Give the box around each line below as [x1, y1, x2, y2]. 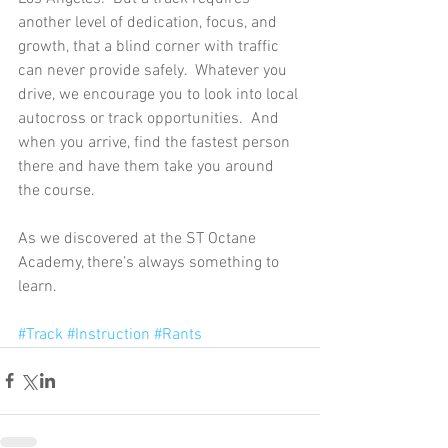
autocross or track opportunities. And [18, 108, 283, 129]
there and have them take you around [18, 156, 278, 177]
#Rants [154, 324, 202, 345]
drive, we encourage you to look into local [18, 84, 302, 105]
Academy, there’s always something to [18, 252, 283, 273]
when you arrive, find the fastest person [18, 132, 294, 153]
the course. [18, 180, 99, 201]
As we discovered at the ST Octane [18, 228, 260, 249]
